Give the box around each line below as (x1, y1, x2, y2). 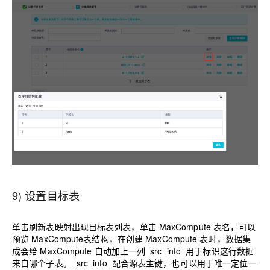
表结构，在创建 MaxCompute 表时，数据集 (83, 232, 251, 245)
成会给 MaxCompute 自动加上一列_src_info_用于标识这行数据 (12, 244, 254, 257)
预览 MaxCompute (12, 232, 84, 245)
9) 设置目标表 (12, 187, 80, 203)
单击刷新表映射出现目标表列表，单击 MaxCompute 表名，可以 (12, 220, 256, 233)
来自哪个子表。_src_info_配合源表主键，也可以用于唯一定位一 (12, 256, 257, 269)
